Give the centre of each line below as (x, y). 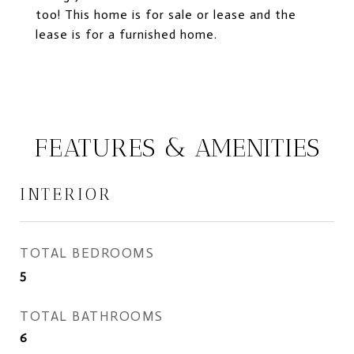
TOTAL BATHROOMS (92, 316)
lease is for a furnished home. (126, 34)
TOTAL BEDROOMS (87, 253)
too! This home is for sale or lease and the (166, 15)
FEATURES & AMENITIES (177, 148)
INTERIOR (66, 194)
